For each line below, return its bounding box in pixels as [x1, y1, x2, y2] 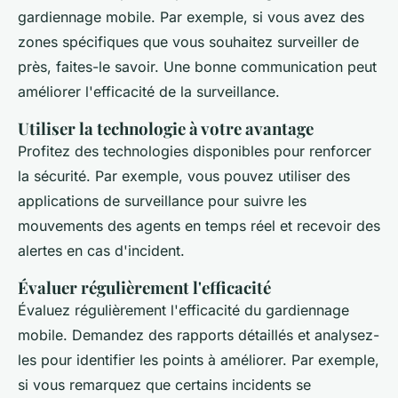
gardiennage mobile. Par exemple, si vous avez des [18, 8, 364, 27]
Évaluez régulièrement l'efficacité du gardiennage [18, 301, 349, 320]
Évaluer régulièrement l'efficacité [18, 276, 271, 299]
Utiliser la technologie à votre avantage [18, 117, 314, 140]
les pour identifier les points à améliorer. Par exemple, [18, 351, 379, 370]
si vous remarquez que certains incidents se [18, 376, 311, 394]
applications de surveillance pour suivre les [18, 192, 306, 211]
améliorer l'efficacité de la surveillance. [18, 83, 280, 101]
